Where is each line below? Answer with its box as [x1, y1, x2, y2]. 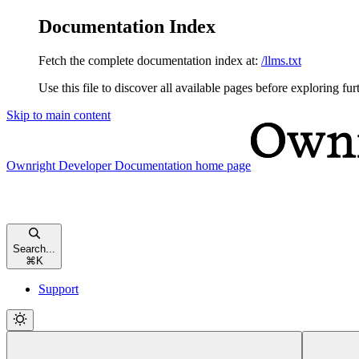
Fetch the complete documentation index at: [38, 53, 258, 67]
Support [38, 281, 79, 296]
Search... [13, 242, 55, 255]
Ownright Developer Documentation [6, 158, 192, 172]
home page [192, 158, 251, 172]
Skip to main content [6, 107, 111, 122]
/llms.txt [261, 53, 301, 67]
